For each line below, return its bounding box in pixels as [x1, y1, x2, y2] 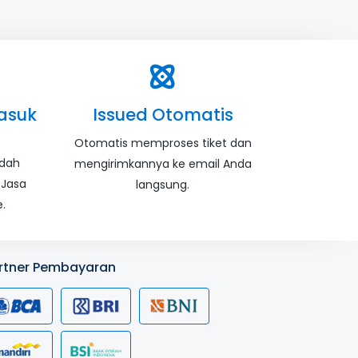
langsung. [136, 176, 189, 193]
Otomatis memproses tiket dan [74, 134, 252, 151]
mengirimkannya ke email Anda [74, 155, 252, 172]
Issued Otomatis [92, 102, 233, 126]
